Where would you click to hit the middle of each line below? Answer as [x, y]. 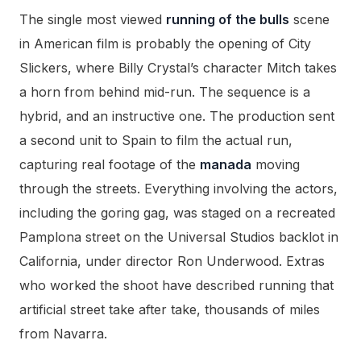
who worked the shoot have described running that [176, 285]
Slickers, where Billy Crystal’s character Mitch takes [178, 67]
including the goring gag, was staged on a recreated [177, 212]
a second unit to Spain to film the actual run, [156, 140]
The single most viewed [93, 19]
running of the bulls [228, 19]
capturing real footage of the [110, 164]
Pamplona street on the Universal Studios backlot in [179, 237]
